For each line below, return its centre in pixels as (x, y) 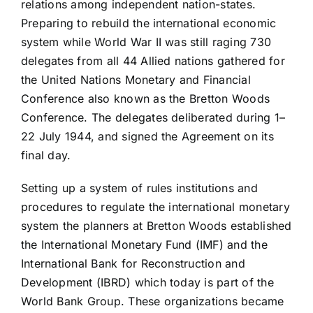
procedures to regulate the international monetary (155, 207)
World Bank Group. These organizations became (152, 301)
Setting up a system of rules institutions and (139, 188)
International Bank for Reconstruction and (133, 264)
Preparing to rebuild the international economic (148, 23)
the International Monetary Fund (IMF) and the (144, 245)
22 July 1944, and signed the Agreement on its (147, 137)
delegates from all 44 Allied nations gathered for (153, 61)
